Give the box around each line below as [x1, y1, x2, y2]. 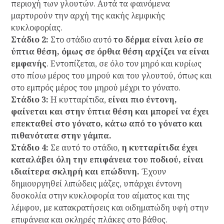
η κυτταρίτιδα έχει [121, 142, 198, 153]
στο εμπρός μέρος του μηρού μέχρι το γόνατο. [10, 82, 180, 93]
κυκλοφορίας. [10, 22, 62, 33]
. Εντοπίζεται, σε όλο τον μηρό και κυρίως [46, 58, 201, 69]
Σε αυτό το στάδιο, [48, 142, 121, 153]
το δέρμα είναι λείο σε [111, 34, 203, 45]
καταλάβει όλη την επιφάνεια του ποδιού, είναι [10, 154, 203, 165]
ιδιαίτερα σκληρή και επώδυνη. [10, 166, 139, 177]
